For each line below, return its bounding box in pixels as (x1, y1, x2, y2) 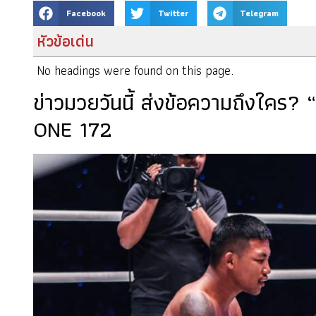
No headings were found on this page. (37, 60, 233, 81)
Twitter (157, 6, 188, 20)
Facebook (66, 6, 106, 20)
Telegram (240, 6, 279, 20)
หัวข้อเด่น (37, 29, 94, 54)
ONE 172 (33, 111, 112, 147)
